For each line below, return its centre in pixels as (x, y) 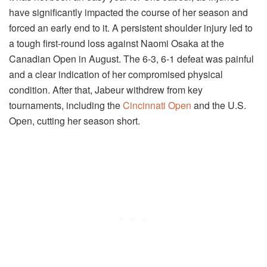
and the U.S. (219, 105)
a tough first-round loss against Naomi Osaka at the (117, 44)
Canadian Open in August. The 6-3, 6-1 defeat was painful (131, 59)
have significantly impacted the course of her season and (128, 13)
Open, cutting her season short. (74, 121)
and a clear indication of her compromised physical (116, 74)
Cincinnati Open (157, 105)
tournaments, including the (66, 105)
